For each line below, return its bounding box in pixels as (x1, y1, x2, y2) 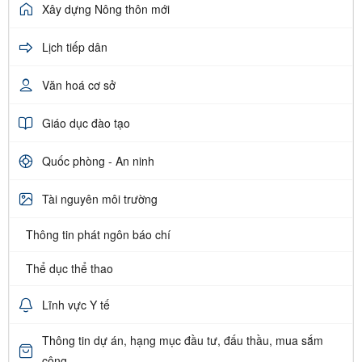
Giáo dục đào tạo (42, 114, 130, 131)
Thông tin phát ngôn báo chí (26, 226, 170, 243)
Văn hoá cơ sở (42, 76, 116, 93)
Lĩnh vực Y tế (42, 296, 110, 313)
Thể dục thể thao (26, 260, 113, 277)
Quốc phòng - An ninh (42, 152, 154, 169)
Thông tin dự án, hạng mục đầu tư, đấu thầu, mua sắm (42, 332, 323, 349)
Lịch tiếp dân (42, 38, 107, 55)
